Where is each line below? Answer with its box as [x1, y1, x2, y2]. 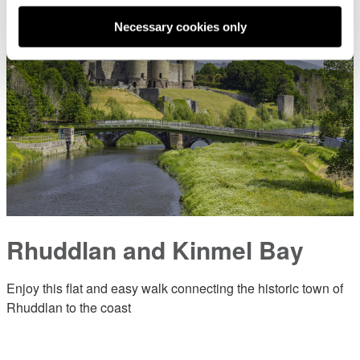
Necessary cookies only [113, 19, 247, 34]
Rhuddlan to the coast [6, 298, 131, 317]
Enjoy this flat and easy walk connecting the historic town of [6, 279, 343, 297]
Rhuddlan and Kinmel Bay [6, 232, 304, 267]
